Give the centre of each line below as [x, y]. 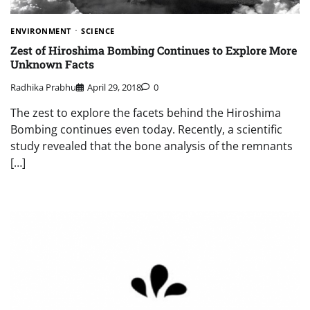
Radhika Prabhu [43, 87]
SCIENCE [98, 30]
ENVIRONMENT [41, 30]
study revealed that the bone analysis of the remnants [152, 146]
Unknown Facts [52, 64]
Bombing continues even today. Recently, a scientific [146, 129]
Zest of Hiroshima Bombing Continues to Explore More [154, 51]
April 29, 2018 [114, 87]
